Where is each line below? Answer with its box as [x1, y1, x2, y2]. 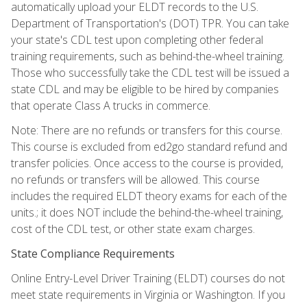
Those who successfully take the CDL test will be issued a [11, 64, 289, 80]
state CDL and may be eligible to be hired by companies [11, 81, 279, 97]
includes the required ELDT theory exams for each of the [11, 188, 287, 204]
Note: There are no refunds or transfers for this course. [11, 122, 282, 138]
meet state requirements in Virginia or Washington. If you [11, 286, 285, 302]
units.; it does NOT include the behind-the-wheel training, [11, 204, 283, 220]
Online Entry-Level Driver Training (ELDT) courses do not [11, 270, 285, 286]
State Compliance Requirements [11, 245, 175, 261]
